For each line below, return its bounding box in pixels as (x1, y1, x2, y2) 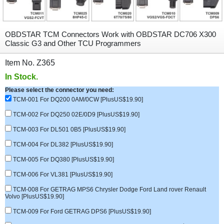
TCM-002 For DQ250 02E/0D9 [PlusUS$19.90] (11, 111, 139, 118)
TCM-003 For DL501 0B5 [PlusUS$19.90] (11, 126, 125, 133)
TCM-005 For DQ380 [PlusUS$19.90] (11, 156, 114, 163)
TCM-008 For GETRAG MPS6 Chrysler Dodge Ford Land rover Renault (11, 186, 206, 193)
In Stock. (5, 72, 38, 81)
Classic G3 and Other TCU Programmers (5, 39, 141, 47)
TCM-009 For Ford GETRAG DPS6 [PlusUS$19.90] (11, 208, 151, 215)
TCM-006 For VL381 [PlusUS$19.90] (11, 171, 112, 178)
